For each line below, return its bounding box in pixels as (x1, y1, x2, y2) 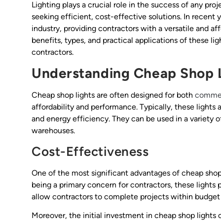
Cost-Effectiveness (32, 143, 149, 159)
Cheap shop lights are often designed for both (32, 90, 195, 100)
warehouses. (32, 126, 75, 136)
